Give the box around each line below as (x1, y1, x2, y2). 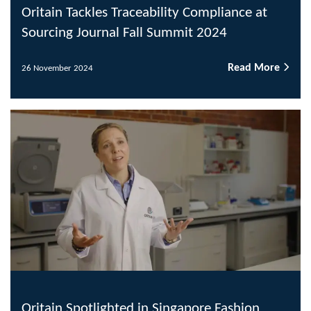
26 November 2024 (22, 63, 93, 73)
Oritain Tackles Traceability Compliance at (22, 6, 267, 21)
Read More (228, 62, 283, 74)
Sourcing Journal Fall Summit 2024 (22, 26, 227, 41)
